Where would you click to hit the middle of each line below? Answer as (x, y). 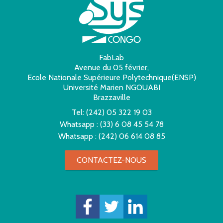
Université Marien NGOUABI (111, 88)
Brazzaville (111, 98)
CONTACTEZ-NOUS (111, 160)
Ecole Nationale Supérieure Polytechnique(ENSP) (111, 78)
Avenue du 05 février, (111, 68)
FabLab (111, 58)
